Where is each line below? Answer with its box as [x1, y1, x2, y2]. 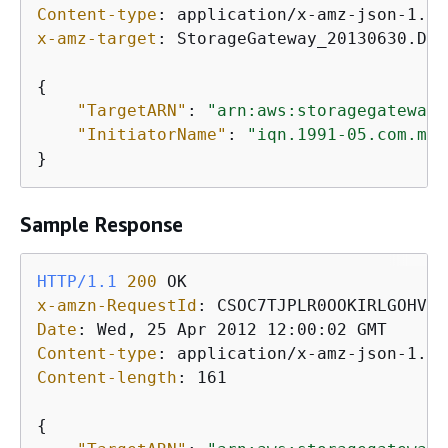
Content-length [37, 367, 177, 387]
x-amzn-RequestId [37, 295, 197, 315]
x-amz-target [37, 28, 157, 48]
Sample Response [20, 212, 183, 236]
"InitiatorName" [77, 124, 227, 144]
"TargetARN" [77, 100, 187, 120]
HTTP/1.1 [37, 271, 117, 291]
